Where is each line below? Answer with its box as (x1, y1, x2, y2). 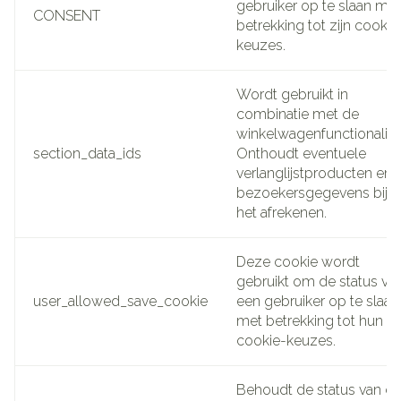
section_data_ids (33, 144, 141, 162)
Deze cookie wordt (236, 252, 360, 270)
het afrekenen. (236, 203, 327, 221)
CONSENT (33, 6, 100, 24)
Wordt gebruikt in (236, 85, 348, 103)
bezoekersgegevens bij (236, 183, 388, 201)
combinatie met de (236, 105, 359, 123)
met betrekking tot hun (236, 311, 383, 329)
